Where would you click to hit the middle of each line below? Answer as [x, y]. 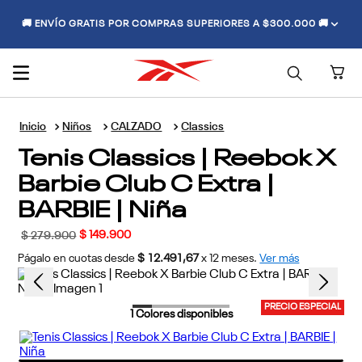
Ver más [280, 259]
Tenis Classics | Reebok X [177, 155]
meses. [238, 259]
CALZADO [137, 126]
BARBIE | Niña [103, 206]
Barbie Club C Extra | [147, 181]
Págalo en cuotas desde [77, 259]
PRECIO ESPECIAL [302, 307]
